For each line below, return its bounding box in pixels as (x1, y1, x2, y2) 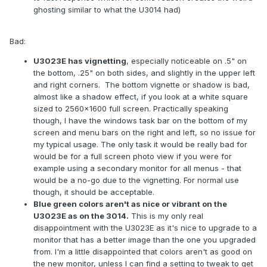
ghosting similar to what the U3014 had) (33, 5, 181, 15)
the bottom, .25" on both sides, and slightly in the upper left (33, 68, 255, 78)
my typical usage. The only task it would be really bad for (33, 139, 247, 150)
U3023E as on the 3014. (33, 211, 129, 221)
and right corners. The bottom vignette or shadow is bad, (33, 80, 250, 90)
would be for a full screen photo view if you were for (33, 151, 232, 162)
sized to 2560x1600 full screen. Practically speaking (33, 104, 228, 114)
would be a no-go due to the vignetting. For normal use (33, 175, 239, 185)
